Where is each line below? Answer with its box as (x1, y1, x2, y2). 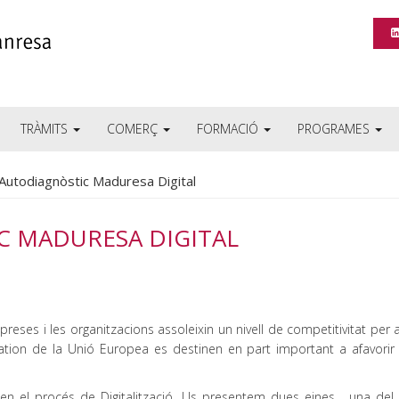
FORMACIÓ (197, 120, 262, 137)
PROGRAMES (297, 120, 373, 137)
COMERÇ (107, 120, 161, 137)
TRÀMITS (20, 120, 71, 137)
